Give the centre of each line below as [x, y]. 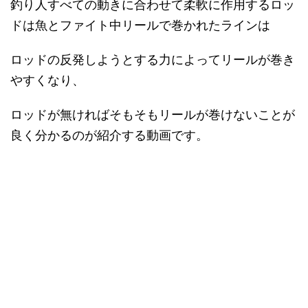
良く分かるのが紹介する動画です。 [109, 135]
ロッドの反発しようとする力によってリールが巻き [153, 59]
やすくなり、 [47, 80]
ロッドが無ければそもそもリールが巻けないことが [153, 114]
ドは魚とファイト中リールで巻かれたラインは [140, 25]
